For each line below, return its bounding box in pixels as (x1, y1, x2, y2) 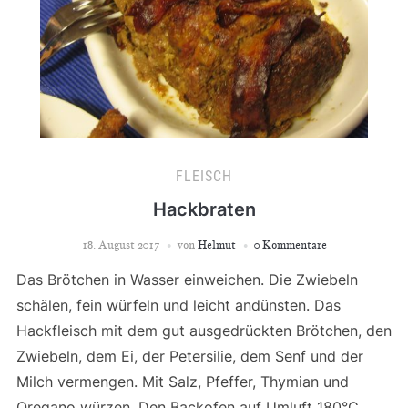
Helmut (197, 238, 236, 251)
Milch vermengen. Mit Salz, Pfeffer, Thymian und (15, 372, 349, 391)
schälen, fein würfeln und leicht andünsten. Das (15, 296, 341, 314)
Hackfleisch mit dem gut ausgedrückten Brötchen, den (15, 321, 392, 340)
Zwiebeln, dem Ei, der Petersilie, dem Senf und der (15, 347, 363, 365)
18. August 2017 (81, 238, 159, 251)
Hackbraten (152, 199, 256, 220)
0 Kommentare (253, 238, 327, 251)
